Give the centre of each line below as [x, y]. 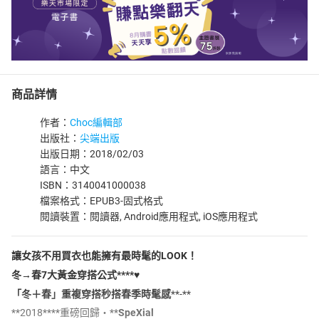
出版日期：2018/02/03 [92, 154]
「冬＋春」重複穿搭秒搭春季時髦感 [91, 294]
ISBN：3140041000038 [93, 185]
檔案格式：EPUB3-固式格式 [101, 201]
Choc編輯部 [96, 122]
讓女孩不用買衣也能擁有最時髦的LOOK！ [104, 256]
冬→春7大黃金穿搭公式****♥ [75, 274]
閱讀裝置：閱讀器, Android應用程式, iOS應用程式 [149, 216]
